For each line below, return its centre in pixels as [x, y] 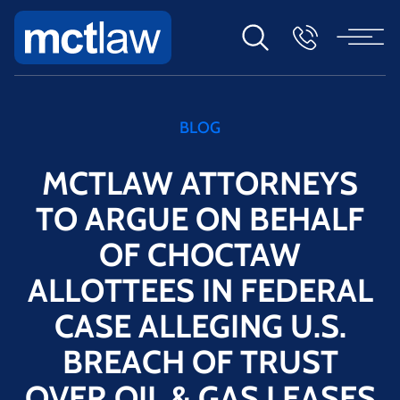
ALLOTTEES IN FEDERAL [200, 290]
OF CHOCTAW [200, 254]
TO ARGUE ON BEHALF [200, 218]
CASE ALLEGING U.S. [200, 325]
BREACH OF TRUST [200, 361]
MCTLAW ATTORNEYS [200, 183]
